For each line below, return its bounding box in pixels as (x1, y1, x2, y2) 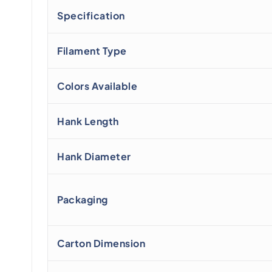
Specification (57, 9, 125, 22)
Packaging (57, 193, 108, 206)
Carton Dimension (57, 237, 145, 250)
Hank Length (57, 115, 119, 128)
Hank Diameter (57, 150, 131, 163)
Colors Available (57, 80, 137, 93)
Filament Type (57, 44, 127, 58)
